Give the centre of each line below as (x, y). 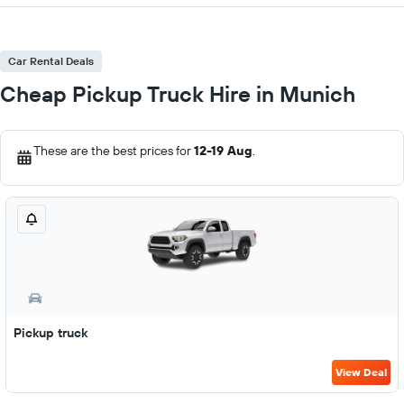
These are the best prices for (114, 151)
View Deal (361, 372)
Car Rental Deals (51, 61)
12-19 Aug (223, 151)
